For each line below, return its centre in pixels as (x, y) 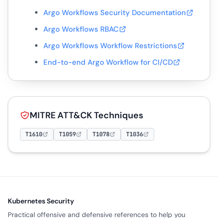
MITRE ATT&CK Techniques (86, 115)
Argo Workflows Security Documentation (115, 12)
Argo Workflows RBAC (81, 29)
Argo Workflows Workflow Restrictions (110, 45)
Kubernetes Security (41, 201)
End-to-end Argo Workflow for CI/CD (108, 62)
